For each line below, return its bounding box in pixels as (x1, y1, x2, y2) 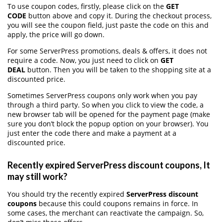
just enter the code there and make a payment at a (7, 128, 176, 138)
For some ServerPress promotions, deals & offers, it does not (7, 46, 207, 55)
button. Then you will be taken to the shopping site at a (25, 64, 211, 74)
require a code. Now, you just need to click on (7, 55, 161, 65)
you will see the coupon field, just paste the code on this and (7, 20, 209, 30)
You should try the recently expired (7, 189, 126, 199)
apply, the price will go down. (7, 29, 105, 39)
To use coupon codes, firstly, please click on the (7, 1, 166, 11)
